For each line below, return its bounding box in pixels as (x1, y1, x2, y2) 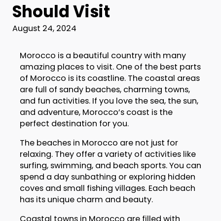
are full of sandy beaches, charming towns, (19, 84, 190, 96)
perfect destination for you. (19, 118, 129, 130)
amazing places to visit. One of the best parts (19, 61, 201, 73)
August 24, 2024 (12, 22, 76, 34)
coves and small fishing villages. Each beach (19, 183, 195, 194)
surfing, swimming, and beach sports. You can (19, 160, 201, 172)
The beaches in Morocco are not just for (19, 137, 178, 149)
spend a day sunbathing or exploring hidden (19, 171, 195, 183)
